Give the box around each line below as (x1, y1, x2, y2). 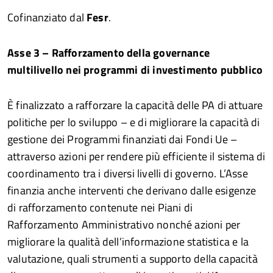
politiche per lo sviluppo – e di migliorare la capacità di (7, 113, 260, 130)
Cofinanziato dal (7, 9, 87, 26)
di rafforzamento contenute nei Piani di (7, 199, 193, 216)
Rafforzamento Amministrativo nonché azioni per (7, 216, 241, 233)
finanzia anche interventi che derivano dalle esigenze (7, 182, 257, 199)
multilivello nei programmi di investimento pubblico (7, 61, 263, 78)
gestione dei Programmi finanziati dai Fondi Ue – (7, 130, 238, 147)
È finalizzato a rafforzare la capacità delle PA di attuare (7, 96, 263, 113)
